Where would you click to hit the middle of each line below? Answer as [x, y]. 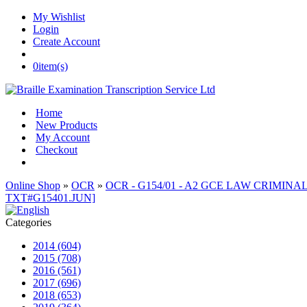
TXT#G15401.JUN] [50, 198]
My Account [63, 137]
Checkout [57, 150]
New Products [66, 125]
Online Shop [33, 185]
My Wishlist [59, 17]
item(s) [53, 66]
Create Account [66, 41]
